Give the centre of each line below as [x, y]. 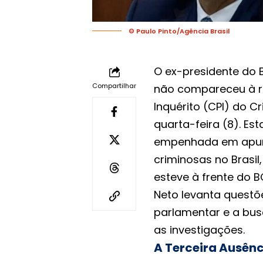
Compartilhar [114, 86]
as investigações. [199, 230]
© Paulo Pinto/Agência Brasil [179, 31]
